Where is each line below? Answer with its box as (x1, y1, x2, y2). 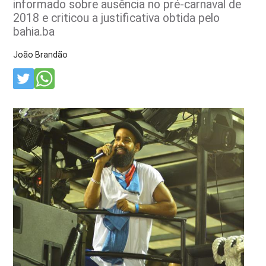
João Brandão (13, 49, 68, 59)
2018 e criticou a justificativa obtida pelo (13, 11, 220, 25)
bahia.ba (13, 24, 55, 39)
